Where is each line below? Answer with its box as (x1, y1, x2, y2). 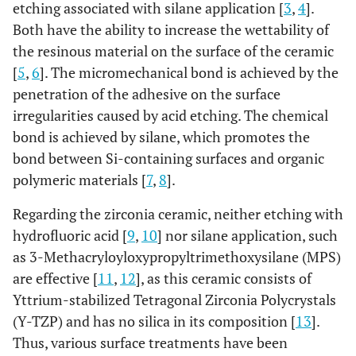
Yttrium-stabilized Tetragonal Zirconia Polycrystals (13, 290, 336, 309)
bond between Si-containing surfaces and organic (13, 149, 324, 168)
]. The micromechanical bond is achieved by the (40, 63, 339, 82)
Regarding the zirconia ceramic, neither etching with (13, 204, 343, 223)
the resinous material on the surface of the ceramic (13, 41, 334, 60)
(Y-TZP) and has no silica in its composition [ (13, 311, 296, 331)
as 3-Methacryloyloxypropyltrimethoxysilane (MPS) (13, 247, 341, 266)
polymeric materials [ (13, 170, 146, 189)
